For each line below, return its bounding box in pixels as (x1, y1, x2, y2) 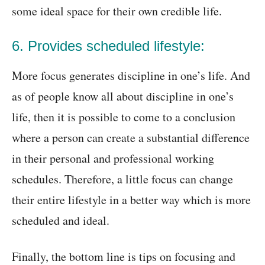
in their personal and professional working (12, 150, 214, 167)
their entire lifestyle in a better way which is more (12, 192, 251, 208)
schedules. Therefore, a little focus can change (12, 171, 233, 188)
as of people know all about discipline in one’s (12, 88, 234, 105)
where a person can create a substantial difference (12, 130, 250, 146)
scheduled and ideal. (12, 212, 109, 229)
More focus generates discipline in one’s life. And (12, 67, 250, 84)
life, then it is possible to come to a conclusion (12, 109, 235, 125)
